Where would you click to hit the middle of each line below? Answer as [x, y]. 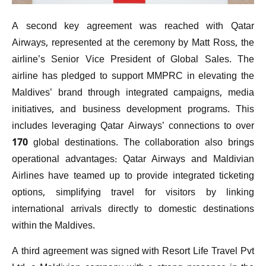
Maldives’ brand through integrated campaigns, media [133, 94]
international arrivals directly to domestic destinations [133, 210]
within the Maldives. [53, 227]
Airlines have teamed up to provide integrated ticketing [133, 177]
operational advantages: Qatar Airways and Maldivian [133, 160]
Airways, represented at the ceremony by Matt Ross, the [133, 44]
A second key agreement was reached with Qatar [133, 27]
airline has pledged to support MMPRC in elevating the [133, 77]
